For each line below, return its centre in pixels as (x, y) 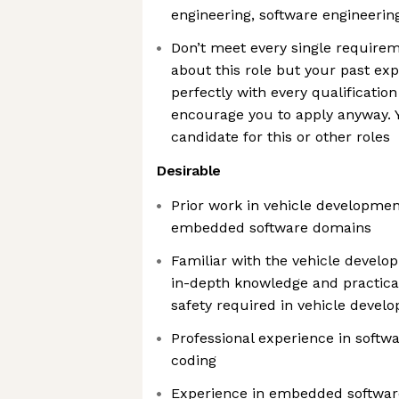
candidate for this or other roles (281, 137)
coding (194, 360)
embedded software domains (271, 228)
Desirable (189, 171)
